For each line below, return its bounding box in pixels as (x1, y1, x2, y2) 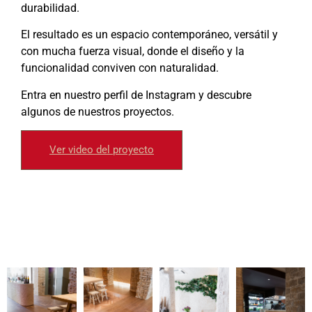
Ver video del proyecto (49, 143, 154, 157)
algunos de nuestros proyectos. (21, 104, 174, 118)
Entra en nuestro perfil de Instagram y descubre (21, 88, 251, 102)
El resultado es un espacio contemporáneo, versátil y (21, 28, 278, 42)
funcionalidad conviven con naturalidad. (21, 61, 219, 75)
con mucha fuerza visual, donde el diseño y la (21, 45, 244, 58)
